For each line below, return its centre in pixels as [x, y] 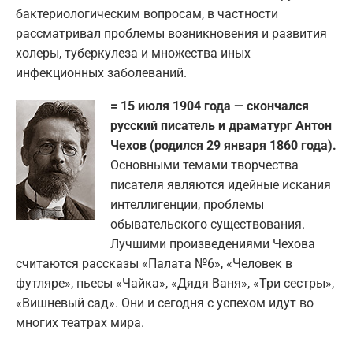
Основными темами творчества [204, 165]
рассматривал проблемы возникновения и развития [171, 33]
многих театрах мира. [80, 322]
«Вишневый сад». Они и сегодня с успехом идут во [165, 303]
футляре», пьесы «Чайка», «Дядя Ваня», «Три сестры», [175, 283]
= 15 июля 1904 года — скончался [210, 106]
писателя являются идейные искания [221, 184]
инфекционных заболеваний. [101, 72]
